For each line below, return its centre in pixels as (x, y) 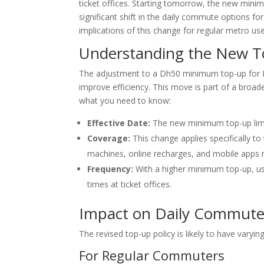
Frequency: (110, 169)
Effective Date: (119, 123)
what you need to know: (125, 100)
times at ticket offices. (130, 184)
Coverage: (109, 138)
